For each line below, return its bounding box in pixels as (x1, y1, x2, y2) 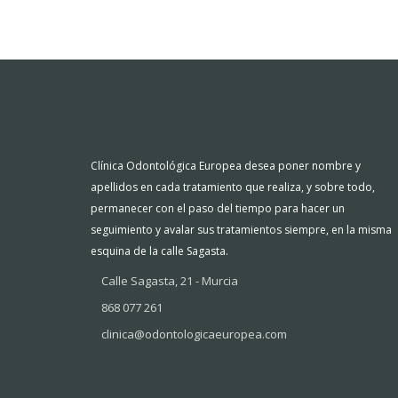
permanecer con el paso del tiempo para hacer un (91, 201, 345, 216)
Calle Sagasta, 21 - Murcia (101, 273, 238, 289)
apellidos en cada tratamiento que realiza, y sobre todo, (91, 179, 375, 195)
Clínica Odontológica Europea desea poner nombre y (91, 158, 361, 173)
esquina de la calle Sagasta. (91, 243, 228, 259)
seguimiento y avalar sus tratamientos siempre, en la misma (91, 222, 392, 237)
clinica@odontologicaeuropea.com (101, 326, 287, 342)
